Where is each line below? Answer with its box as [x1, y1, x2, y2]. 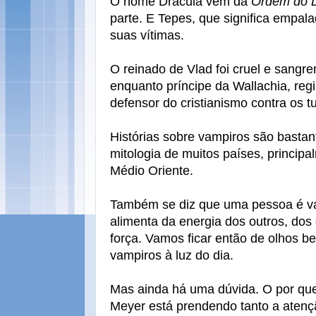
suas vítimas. [110, 28, 184, 42]
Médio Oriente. [110, 164, 193, 178]
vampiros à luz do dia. [110, 248, 233, 262]
